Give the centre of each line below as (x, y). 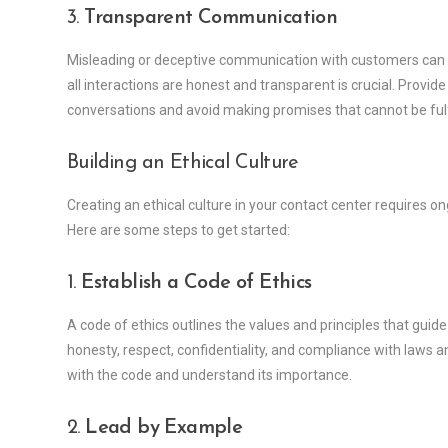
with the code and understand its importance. (209, 375)
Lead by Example (164, 428)
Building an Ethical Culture (183, 163)
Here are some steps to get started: (178, 230)
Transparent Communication (211, 18)
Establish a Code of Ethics (196, 283)
